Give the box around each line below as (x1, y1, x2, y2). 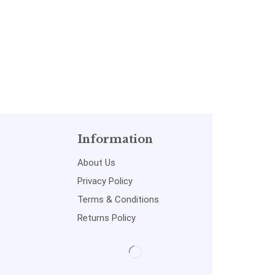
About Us (77, 157, 115, 169)
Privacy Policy (77, 176, 133, 187)
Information (77, 133, 153, 147)
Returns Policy (77, 212, 136, 224)
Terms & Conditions (77, 194, 159, 206)
